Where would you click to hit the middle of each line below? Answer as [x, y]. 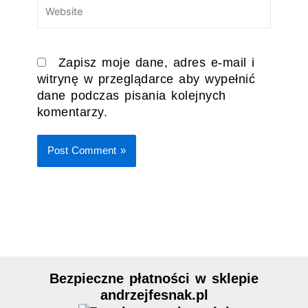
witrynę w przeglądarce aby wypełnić [146, 79]
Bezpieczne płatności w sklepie [154, 278]
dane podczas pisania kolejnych [131, 95]
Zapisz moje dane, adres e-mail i [156, 62]
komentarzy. [72, 112]
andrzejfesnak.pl [154, 295]
